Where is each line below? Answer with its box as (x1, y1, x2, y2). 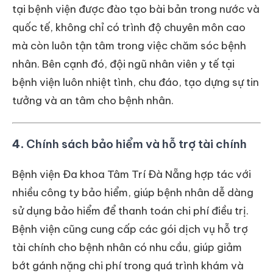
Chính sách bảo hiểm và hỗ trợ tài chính (26, 136, 247, 152)
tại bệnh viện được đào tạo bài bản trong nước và (12, 2, 260, 16)
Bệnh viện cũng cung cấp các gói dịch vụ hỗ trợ (12, 222, 248, 236)
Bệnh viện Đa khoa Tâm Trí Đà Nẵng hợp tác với (12, 168, 251, 182)
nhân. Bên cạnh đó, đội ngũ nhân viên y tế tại (12, 57, 235, 71)
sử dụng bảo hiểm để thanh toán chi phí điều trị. (12, 204, 249, 218)
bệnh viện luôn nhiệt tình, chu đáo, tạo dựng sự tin (12, 76, 259, 90)
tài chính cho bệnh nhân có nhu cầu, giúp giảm (12, 241, 242, 255)
